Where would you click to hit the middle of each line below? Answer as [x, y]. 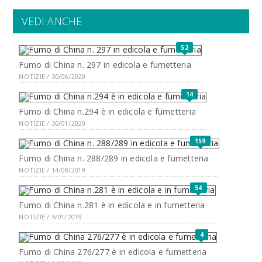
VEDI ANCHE [52, 21]
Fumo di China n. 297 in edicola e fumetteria [105, 65]
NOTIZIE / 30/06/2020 [52, 76]
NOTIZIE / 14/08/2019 [52, 170]
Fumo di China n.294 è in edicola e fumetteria [107, 111]
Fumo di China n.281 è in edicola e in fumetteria [112, 205]
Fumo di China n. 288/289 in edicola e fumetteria [114, 158]
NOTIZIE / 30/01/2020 [52, 123]
